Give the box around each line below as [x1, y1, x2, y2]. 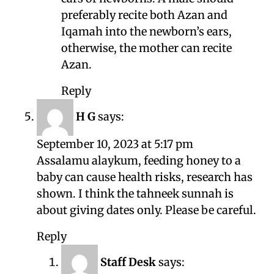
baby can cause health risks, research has [37, 170, 253, 185]
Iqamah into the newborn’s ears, [61, 24, 232, 39]
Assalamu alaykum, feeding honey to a [37, 154, 241, 168]
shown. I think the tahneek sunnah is [37, 187, 234, 201]
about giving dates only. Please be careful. [37, 203, 256, 218]
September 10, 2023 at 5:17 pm [37, 137, 193, 152]
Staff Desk [100, 255, 156, 270]
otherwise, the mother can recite [61, 41, 232, 56]
